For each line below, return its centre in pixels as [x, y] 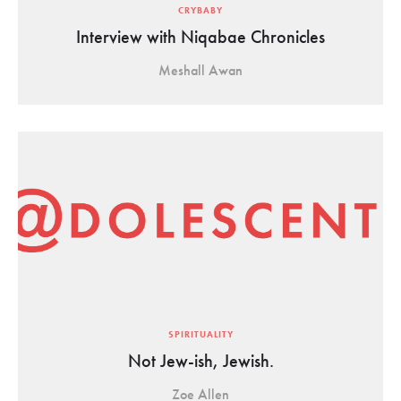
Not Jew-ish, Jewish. [200, 361]
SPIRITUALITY [200, 334]
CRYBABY [200, 10]
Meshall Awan [200, 70]
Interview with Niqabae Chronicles [200, 37]
